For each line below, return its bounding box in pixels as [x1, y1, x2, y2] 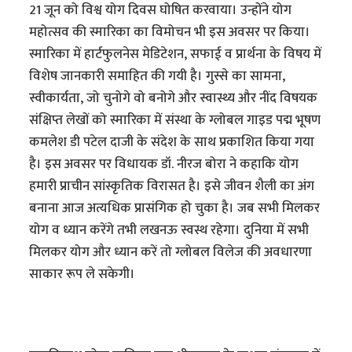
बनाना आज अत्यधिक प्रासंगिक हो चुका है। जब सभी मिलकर [29, 197, 321, 220]
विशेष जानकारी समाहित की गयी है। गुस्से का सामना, [29, 65, 286, 88]
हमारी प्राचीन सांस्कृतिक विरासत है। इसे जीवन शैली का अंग [29, 175, 315, 198]
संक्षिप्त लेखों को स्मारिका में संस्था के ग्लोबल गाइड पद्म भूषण [29, 109, 321, 132]
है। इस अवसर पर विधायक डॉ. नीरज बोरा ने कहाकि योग [29, 153, 299, 176]
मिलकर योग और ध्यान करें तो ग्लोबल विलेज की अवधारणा [29, 241, 313, 264]
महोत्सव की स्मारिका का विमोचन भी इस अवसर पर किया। [29, 21, 311, 44]
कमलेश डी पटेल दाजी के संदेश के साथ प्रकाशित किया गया [29, 131, 315, 154]
